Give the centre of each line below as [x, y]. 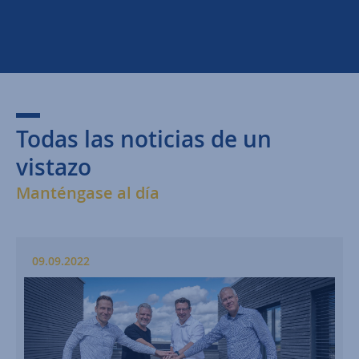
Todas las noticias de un [144, 139]
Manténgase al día [88, 192]
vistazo [54, 167]
